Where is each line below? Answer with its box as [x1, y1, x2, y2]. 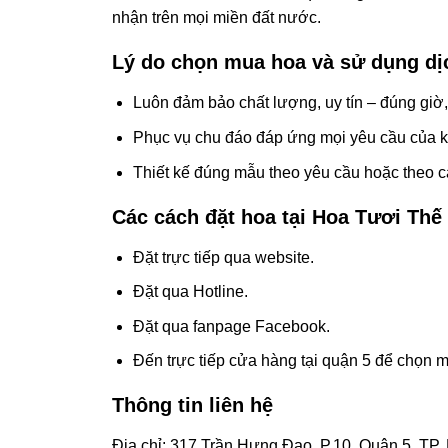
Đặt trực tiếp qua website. [132, 248, 314, 266]
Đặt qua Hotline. [132, 283, 248, 301]
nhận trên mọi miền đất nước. [112, 9, 321, 27]
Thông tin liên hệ [112, 394, 273, 417]
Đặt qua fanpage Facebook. [132, 317, 330, 335]
